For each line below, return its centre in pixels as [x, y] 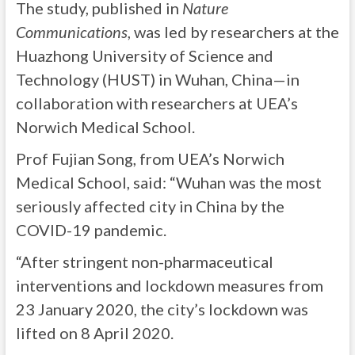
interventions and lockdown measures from [169, 285]
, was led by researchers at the [233, 32]
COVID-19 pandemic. [91, 230]
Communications [71, 32]
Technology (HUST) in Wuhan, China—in [157, 79]
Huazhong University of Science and [144, 55]
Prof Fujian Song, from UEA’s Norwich [150, 158]
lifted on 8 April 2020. [94, 333]
